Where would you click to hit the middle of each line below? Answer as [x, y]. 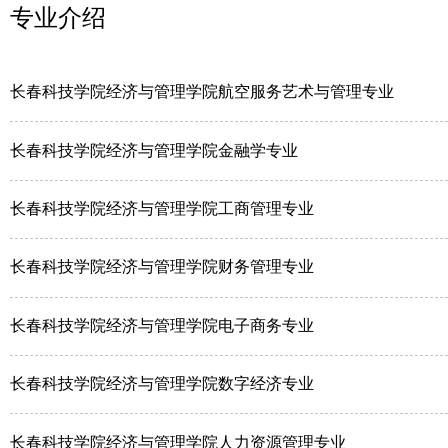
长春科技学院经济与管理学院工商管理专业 [162, 208]
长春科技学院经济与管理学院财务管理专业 [162, 267]
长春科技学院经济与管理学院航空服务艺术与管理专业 [202, 92]
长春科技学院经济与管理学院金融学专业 [154, 150]
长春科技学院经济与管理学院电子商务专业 [162, 325]
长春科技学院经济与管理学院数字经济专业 [162, 384]
